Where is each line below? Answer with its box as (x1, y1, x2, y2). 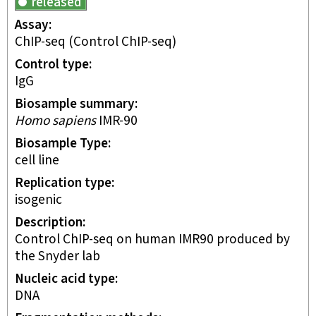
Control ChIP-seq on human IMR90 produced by (15, 231, 290, 248)
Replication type (15, 174, 111, 192)
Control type (15, 56, 89, 73)
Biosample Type (15, 135, 108, 152)
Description (15, 214, 83, 231)
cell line (15, 152, 59, 169)
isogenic (15, 191, 62, 209)
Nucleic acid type (15, 270, 115, 288)
